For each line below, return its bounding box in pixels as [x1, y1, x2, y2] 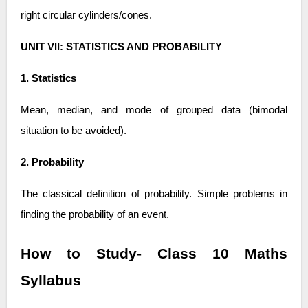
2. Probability [20, 156, 84, 168]
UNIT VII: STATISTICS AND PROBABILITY [20, 41, 222, 52]
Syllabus [20, 272, 81, 289]
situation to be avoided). [20, 124, 126, 136]
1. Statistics [20, 72, 76, 84]
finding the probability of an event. [20, 208, 169, 220]
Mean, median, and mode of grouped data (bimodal [20, 104, 288, 115]
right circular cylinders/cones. [20, 9, 152, 21]
